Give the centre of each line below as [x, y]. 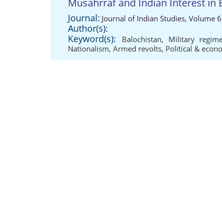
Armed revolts [137, 49]
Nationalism [88, 49]
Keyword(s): [92, 39]
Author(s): [88, 28]
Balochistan [142, 39]
